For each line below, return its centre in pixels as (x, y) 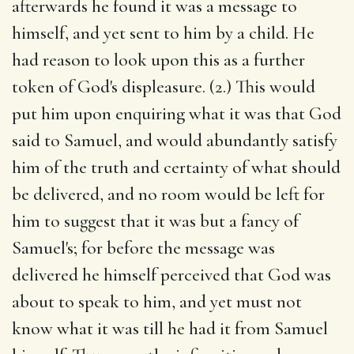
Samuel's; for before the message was (143, 248)
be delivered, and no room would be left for (168, 194)
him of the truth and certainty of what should (176, 167)
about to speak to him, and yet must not (157, 301)
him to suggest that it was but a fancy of (155, 221)
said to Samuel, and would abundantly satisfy (175, 140)
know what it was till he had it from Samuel (170, 328)
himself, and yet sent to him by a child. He (163, 33)
